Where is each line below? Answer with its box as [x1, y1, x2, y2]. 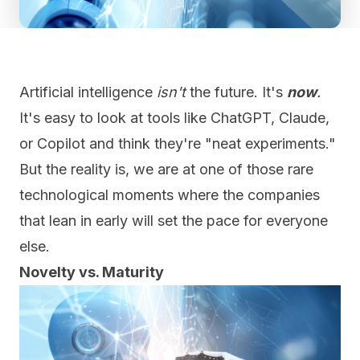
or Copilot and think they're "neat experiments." [19, 135, 336, 152]
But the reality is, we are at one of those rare [19, 161, 313, 178]
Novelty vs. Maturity [19, 264, 164, 280]
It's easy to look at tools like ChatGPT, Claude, [19, 109, 329, 126]
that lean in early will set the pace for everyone [19, 212, 328, 229]
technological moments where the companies [19, 186, 320, 203]
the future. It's [186, 84, 287, 100]
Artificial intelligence [19, 84, 157, 100]
